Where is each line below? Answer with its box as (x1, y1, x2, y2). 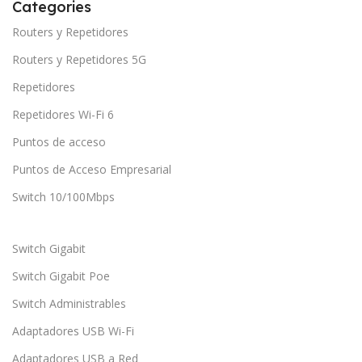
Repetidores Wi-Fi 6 (12, 106, 114, 122)
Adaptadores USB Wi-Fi (12, 322, 134, 339)
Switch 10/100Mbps (12, 188, 115, 204)
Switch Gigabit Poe (12, 267, 110, 284)
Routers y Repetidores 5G (12, 51, 146, 67)
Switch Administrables (12, 295, 126, 311)
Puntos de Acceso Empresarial (12, 161, 171, 177)
